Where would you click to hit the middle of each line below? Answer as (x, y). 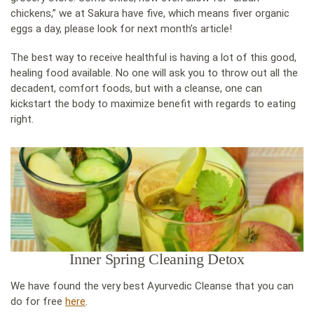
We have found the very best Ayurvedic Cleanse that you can (152, 286)
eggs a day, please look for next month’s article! (121, 28)
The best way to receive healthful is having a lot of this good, (153, 58)
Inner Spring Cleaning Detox (157, 259)
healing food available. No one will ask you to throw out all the (154, 73)
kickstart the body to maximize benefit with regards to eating (153, 104)
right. (22, 120)
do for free (38, 302)
